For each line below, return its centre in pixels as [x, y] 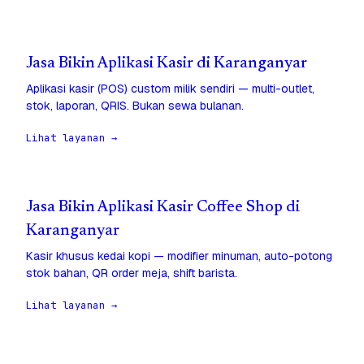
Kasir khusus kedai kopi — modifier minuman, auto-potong [179, 256]
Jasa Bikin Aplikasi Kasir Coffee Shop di [163, 208]
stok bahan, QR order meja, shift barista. [132, 273]
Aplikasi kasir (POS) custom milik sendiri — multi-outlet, [170, 89]
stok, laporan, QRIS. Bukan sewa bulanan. [135, 106]
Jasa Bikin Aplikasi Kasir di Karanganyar [167, 64]
